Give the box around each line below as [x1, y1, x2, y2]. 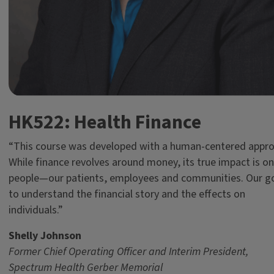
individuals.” [8, 202, 63, 218]
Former [8, 243, 43, 259]
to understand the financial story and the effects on [8, 186, 245, 202]
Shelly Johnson [8, 228, 81, 243]
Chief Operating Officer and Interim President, [43, 243, 248, 259]
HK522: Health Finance [8, 108, 201, 136]
